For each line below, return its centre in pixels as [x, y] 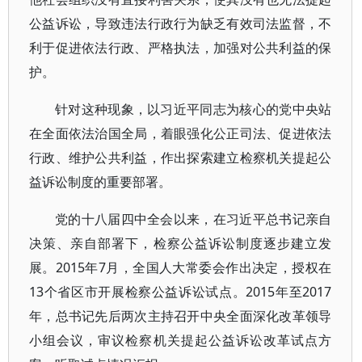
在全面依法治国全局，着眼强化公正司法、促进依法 [181, 133]
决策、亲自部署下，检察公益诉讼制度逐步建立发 [181, 243]
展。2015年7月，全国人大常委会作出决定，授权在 [181, 267]
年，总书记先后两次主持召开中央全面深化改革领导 [181, 316]
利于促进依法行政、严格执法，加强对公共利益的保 [181, 48]
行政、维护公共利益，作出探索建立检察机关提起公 [181, 158]
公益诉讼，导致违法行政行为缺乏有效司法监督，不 [181, 23]
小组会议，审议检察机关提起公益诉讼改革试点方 [181, 340]
